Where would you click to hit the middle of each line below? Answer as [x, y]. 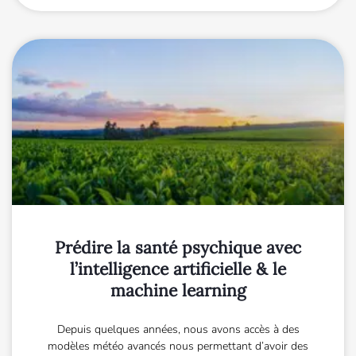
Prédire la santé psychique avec [178, 247]
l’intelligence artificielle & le [178, 269]
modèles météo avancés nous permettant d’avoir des [178, 346]
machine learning [178, 290]
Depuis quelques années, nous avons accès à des [178, 329]
